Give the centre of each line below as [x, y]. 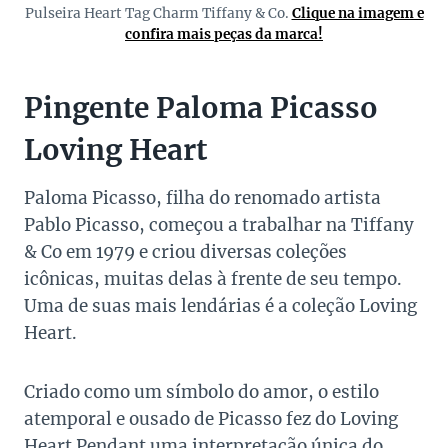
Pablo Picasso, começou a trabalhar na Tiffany [219, 225]
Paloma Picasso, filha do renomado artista [202, 198]
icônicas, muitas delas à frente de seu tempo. [213, 279]
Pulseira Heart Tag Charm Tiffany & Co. [158, 14]
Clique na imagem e [357, 14]
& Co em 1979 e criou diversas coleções [185, 252]
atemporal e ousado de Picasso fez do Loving [211, 419]
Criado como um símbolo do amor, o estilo [201, 392]
